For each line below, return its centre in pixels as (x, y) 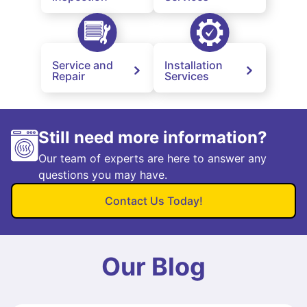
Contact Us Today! (153, 200)
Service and (83, 65)
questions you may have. (103, 174)
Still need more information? (153, 137)
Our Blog (153, 266)
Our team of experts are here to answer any (152, 158)
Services (187, 76)
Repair (69, 76)
